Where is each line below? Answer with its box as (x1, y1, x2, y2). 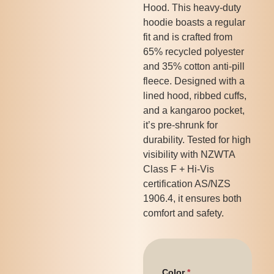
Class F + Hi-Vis (143, 164, 214, 174)
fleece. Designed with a (143, 76, 245, 86)
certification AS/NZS (143, 179, 231, 189)
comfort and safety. (143, 208, 224, 218)
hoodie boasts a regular (143, 17, 245, 28)
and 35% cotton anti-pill (143, 61, 245, 72)
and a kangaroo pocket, (143, 105, 245, 116)
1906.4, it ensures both (143, 193, 242, 204)
